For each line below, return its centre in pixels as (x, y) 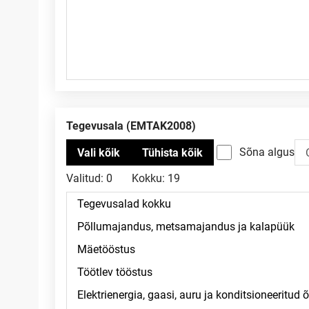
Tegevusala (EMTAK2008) (134, 126)
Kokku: (148, 178)
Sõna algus (267, 152)
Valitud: (85, 178)
